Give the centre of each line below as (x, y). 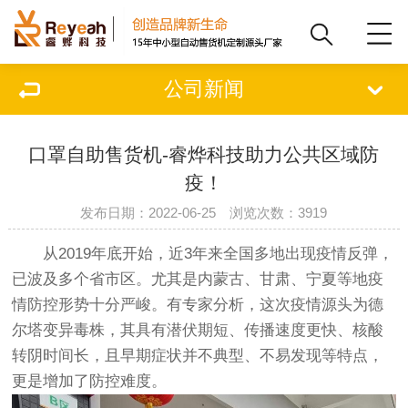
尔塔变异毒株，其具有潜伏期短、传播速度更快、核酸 (198, 331)
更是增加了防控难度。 (90, 382)
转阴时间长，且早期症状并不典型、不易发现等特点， (198, 356)
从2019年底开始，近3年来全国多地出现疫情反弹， (203, 254)
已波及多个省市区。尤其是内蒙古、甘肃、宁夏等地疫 (198, 280)
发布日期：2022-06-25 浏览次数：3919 (204, 213)
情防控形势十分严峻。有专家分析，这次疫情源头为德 (198, 305)
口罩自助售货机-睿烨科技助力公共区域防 (204, 154)
